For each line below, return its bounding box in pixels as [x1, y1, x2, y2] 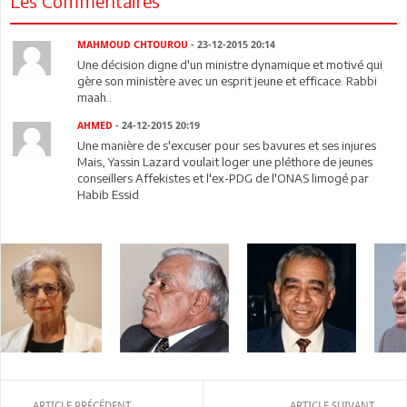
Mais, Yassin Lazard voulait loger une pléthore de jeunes [77, 154, 373, 169]
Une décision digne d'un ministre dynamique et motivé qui [77, 56, 383, 72]
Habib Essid [77, 186, 140, 202]
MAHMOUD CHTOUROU [77, 38, 189, 51]
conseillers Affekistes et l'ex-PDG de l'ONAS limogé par [77, 170, 370, 185]
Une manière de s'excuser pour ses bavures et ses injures [77, 137, 377, 153]
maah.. [77, 89, 113, 104]
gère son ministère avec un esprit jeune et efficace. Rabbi [77, 73, 378, 88]
